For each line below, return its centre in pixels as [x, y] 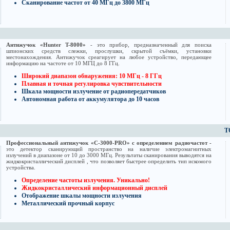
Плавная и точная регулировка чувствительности [92, 84]
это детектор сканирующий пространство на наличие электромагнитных [109, 149]
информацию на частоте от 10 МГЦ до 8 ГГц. [63, 63]
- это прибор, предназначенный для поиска [149, 45]
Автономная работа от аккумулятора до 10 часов [90, 99]
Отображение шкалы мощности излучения [82, 196]
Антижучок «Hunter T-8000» [46, 45]
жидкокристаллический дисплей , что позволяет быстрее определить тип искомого [109, 161]
